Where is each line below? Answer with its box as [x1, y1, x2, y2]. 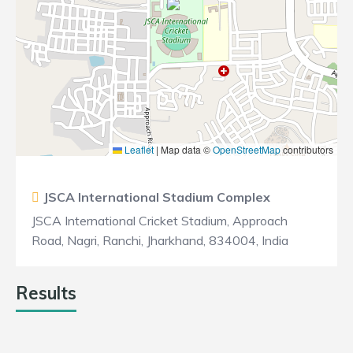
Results [16, 282, 76, 304]
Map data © [158, 143, 213, 156]
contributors [281, 143, 333, 156]
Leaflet [122, 143, 154, 156]
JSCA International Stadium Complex [43, 189, 270, 205]
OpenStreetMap [213, 143, 281, 156]
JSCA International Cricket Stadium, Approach [32, 213, 288, 229]
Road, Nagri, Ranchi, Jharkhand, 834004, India [32, 232, 288, 248]
